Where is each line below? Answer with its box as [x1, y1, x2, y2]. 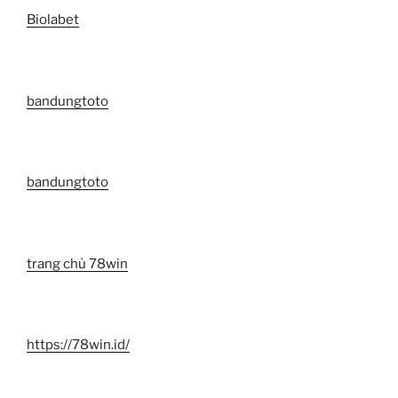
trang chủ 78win [27, 255, 128, 272]
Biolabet [27, 12, 79, 28]
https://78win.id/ [27, 337, 130, 354]
